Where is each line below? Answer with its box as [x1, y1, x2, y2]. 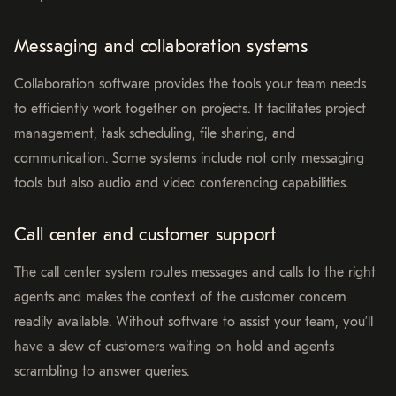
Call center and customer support [14, 225, 277, 246]
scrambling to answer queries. [14, 363, 189, 380]
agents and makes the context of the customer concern [14, 289, 346, 306]
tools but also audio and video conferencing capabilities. [14, 175, 348, 192]
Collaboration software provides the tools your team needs [14, 76, 366, 93]
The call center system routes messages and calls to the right [14, 264, 376, 281]
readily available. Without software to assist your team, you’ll [14, 314, 373, 331]
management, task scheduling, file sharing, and [14, 126, 295, 142]
